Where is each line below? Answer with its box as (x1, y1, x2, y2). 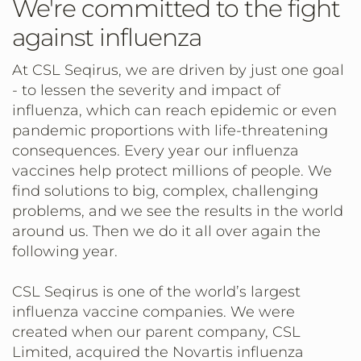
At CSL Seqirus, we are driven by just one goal (12, 61, 344, 79)
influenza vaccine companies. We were (12, 303, 295, 321)
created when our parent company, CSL (12, 323, 301, 341)
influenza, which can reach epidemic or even (12, 102, 337, 119)
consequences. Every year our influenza (12, 142, 299, 160)
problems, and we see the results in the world (12, 202, 343, 220)
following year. (12, 243, 118, 260)
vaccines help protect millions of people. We (12, 162, 332, 180)
